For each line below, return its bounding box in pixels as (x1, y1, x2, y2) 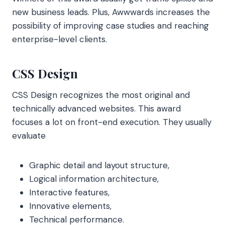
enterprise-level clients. (12, 33, 107, 45)
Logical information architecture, (29, 173, 159, 184)
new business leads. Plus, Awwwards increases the (12, 6, 210, 18)
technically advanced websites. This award (12, 102, 181, 114)
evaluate (12, 130, 46, 141)
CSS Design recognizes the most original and (12, 89, 190, 100)
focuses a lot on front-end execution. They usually (12, 116, 211, 128)
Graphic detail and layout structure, (29, 159, 169, 171)
